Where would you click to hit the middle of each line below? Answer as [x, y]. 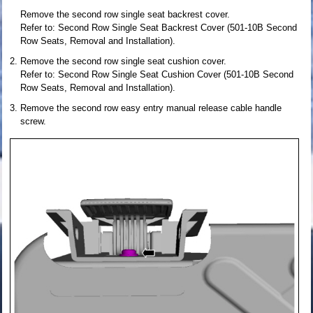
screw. [33, 121]
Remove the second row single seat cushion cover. [123, 61]
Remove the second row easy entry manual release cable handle [151, 108]
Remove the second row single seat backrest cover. [125, 14]
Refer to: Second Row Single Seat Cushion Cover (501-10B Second [157, 74]
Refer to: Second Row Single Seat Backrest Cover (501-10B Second [159, 27]
